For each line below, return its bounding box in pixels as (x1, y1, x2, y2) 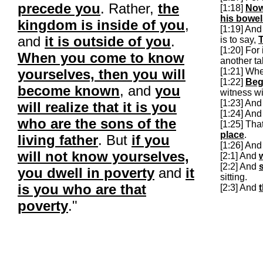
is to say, (220, 35, 258, 45)
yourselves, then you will (18, 66, 186, 82)
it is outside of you (45, 33, 171, 49)
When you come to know (18, 50, 184, 66)
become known (18, 83, 120, 99)
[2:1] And (220, 151, 259, 161)
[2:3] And (220, 183, 259, 193)
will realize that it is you (18, 99, 177, 115)
